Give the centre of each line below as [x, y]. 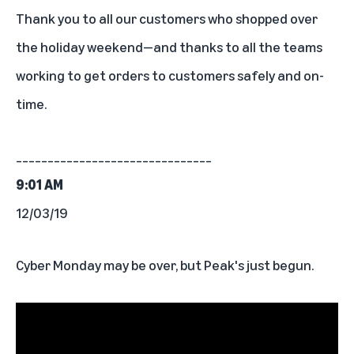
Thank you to [56, 18]
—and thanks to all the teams [233, 46]
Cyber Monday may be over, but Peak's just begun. [165, 264]
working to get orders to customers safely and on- [170, 75]
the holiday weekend [79, 46]
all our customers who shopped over [207, 18]
